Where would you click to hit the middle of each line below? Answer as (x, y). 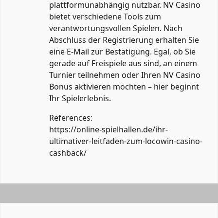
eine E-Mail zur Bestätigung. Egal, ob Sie (122, 51)
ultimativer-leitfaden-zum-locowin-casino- (126, 141)
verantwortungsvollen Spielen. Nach (116, 28)
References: (71, 118)
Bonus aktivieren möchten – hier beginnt (124, 86)
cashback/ (68, 153)
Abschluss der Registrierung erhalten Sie (124, 40)
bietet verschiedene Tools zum (105, 16)
